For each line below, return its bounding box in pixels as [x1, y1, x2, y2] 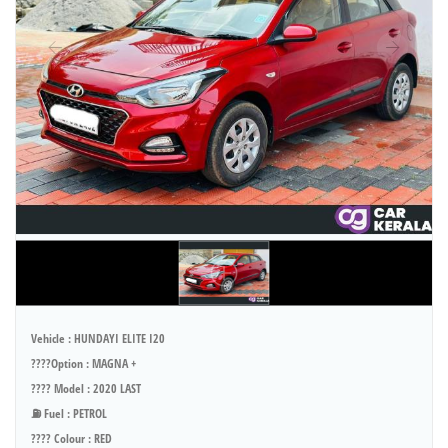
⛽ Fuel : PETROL [31, 404, 107, 422]
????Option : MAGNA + [31, 354, 136, 372]
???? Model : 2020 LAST [31, 379, 141, 397]
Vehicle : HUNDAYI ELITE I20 [31, 329, 165, 347]
